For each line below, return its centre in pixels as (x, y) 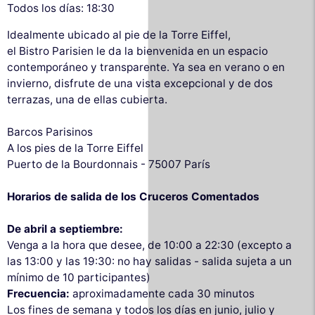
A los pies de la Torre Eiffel (75, 148)
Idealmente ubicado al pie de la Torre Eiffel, (119, 35)
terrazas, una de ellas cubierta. (87, 100)
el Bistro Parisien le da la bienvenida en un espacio (137, 51)
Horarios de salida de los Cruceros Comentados (133, 197)
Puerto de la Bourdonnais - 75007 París (109, 165)
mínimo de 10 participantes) (79, 278)
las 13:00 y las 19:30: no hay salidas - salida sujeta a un (149, 262)
